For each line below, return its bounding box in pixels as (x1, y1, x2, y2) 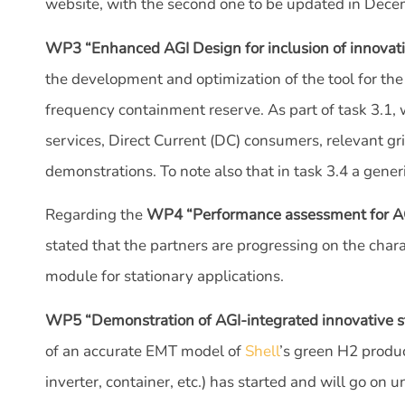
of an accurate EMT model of (45, 340, 245, 362)
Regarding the (45, 204, 146, 226)
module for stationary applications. (45, 266, 287, 287)
